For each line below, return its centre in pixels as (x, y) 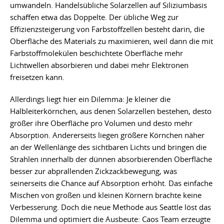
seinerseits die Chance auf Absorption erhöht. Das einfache (111, 183)
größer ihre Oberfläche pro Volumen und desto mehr (101, 123)
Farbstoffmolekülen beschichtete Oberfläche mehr (96, 53)
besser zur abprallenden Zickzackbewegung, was (93, 171)
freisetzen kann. (37, 77)
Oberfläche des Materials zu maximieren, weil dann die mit (111, 41)
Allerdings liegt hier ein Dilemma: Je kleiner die (90, 99)
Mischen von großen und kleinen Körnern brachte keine (106, 195)
